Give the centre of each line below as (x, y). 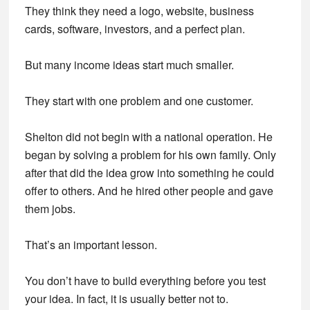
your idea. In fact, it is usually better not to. (126, 299)
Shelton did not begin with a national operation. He (148, 137)
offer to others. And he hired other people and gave (149, 191)
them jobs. (50, 209)
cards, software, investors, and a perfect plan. (135, 29)
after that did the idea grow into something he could (149, 173)
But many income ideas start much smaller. (129, 65)
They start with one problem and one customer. (139, 101)
